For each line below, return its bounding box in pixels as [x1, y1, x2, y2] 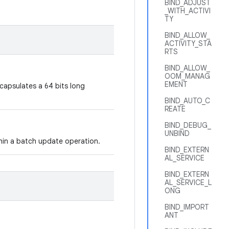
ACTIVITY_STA [165, 39, 212, 48]
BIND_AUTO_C [165, 96, 210, 105]
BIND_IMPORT [165, 202, 209, 212]
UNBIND [165, 129, 190, 138]
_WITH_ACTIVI [165, 6, 211, 15]
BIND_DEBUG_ [165, 121, 211, 130]
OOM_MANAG [165, 72, 210, 81]
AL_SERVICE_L [165, 178, 212, 187]
